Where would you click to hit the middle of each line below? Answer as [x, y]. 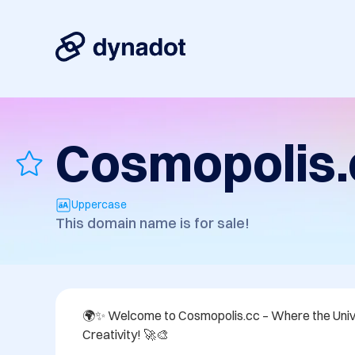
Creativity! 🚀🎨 [127, 335]
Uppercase [99, 205]
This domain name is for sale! [153, 223]
